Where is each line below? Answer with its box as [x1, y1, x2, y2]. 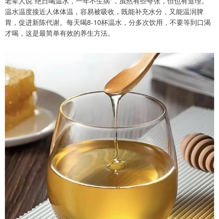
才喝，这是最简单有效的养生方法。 [5, 28, 114, 38]
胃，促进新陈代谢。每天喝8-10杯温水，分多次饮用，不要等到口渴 [5, 17, 211, 27]
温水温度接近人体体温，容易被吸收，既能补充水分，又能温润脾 [5, 6, 203, 17]
